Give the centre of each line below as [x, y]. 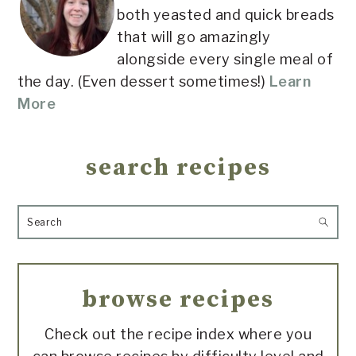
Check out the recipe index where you [178, 334]
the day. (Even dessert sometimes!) [143, 81]
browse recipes [178, 299]
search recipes [178, 167]
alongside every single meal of [225, 59]
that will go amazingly [194, 37]
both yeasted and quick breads [226, 14]
